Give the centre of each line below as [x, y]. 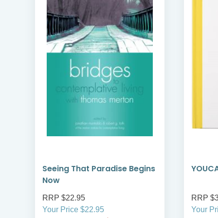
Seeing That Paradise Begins [99, 169]
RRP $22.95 [64, 198]
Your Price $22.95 [73, 210]
